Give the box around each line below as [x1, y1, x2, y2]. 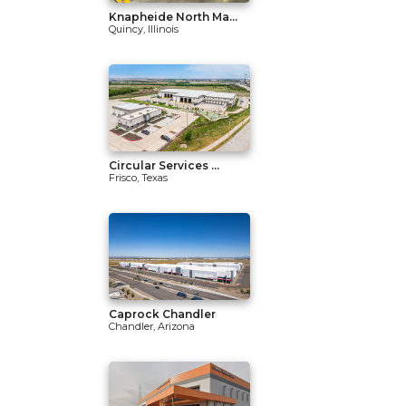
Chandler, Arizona [109, 320, 195, 333]
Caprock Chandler [109, 307, 216, 321]
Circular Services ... [109, 159, 219, 172]
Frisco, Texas [109, 171, 168, 184]
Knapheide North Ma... [109, 10, 237, 24]
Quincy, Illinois [109, 23, 179, 35]
